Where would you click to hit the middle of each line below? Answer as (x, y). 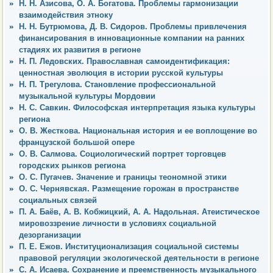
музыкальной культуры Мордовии (87, 96)
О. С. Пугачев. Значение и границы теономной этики (123, 177)
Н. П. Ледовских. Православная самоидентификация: (124, 61)
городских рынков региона (72, 165)
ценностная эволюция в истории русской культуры (121, 73)
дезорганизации (50, 235)
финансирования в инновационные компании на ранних (132, 38)
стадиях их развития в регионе (80, 49)
